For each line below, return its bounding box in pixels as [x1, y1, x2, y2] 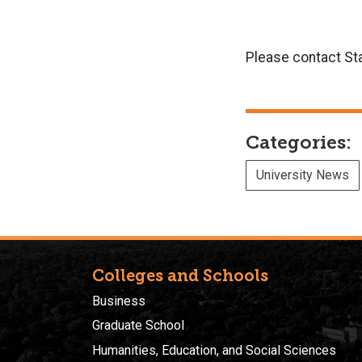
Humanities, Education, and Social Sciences [92, 342, 336, 358]
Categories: [246, 131, 351, 154]
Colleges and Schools [92, 265, 268, 285]
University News [256, 166, 349, 183]
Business [92, 293, 145, 309]
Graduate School [92, 318, 184, 334]
